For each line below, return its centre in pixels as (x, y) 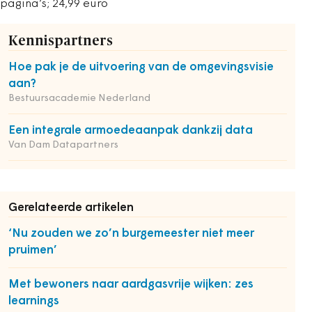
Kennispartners (61, 41)
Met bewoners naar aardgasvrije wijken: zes (131, 284)
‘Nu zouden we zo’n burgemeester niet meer (131, 234)
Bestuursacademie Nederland (79, 99)
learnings (34, 301)
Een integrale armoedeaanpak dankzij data (131, 131)
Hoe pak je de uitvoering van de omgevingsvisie (141, 67)
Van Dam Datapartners (63, 145)
